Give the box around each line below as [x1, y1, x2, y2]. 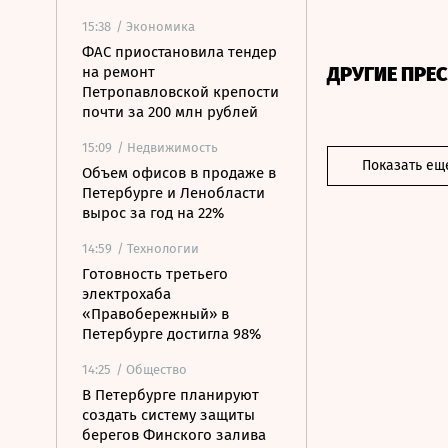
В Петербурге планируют [82, 386, 259, 404]
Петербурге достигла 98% [82, 325, 261, 343]
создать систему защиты [82, 406, 255, 424]
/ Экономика [116, 19, 195, 34]
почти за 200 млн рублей [82, 103, 258, 121]
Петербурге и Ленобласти [82, 184, 265, 202]
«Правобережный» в [82, 305, 229, 323]
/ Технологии [117, 241, 199, 256]
